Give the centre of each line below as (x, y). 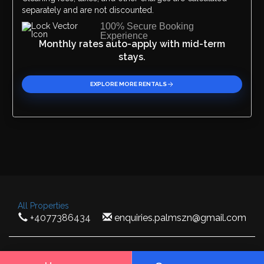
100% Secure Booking (147, 26)
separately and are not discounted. (88, 10)
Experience (124, 35)
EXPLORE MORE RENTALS (128, 84)
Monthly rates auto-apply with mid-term (132, 44)
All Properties (43, 205)
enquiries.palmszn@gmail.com (180, 217)
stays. (132, 57)
